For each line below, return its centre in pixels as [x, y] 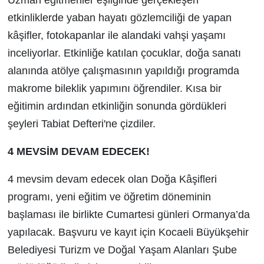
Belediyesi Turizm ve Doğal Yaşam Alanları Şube [122, 250]
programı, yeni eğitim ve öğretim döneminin [109, 197]
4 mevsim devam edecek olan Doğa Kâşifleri [112, 179]
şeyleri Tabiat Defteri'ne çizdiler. [81, 124]
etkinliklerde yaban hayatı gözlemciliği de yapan [119, 18]
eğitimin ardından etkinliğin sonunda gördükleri [117, 106]
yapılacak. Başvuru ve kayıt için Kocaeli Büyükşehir [128, 232]
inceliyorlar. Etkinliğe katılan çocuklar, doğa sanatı [124, 53]
